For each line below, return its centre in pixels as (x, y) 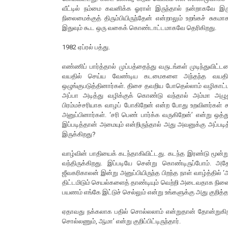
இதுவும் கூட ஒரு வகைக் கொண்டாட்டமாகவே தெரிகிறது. (139, 28)
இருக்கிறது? (79, 134)
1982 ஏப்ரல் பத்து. (86, 47)
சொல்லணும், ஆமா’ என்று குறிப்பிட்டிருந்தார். (122, 221)
